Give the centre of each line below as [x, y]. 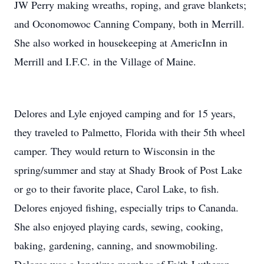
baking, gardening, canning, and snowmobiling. [116, 245]
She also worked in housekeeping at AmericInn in [121, 42]
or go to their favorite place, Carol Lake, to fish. [117, 189]
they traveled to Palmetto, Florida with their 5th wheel [130, 132]
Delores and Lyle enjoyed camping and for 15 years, [125, 113]
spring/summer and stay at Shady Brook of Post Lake [128, 170]
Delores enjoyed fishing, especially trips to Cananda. [126, 207]
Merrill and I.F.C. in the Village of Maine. [105, 61]
